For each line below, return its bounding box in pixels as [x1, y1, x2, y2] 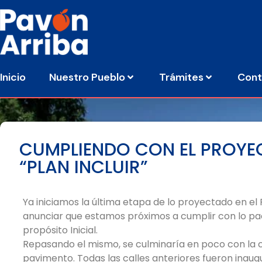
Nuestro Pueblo [49, 70, 125, 84]
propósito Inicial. [23, 223, 98, 237]
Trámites [159, 70, 204, 84]
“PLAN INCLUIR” [19, 155, 148, 180]
